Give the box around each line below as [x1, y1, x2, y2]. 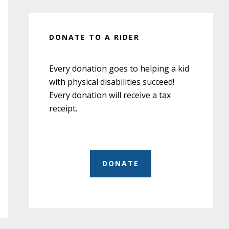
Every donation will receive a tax [49, 89, 171, 101]
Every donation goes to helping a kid [49, 63, 189, 74]
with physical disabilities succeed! [49, 76, 174, 87]
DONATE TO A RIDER [49, 32, 140, 42]
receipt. [49, 103, 77, 114]
